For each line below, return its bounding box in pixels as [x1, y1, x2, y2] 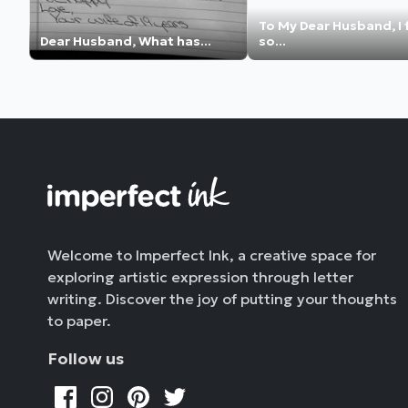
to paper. [47, 311, 111, 331]
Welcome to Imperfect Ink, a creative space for [47, 246, 376, 265]
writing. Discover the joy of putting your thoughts [47, 290, 397, 309]
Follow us [47, 348, 124, 370]
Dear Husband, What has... [40, 33, 211, 50]
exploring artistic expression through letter [47, 268, 353, 287]
